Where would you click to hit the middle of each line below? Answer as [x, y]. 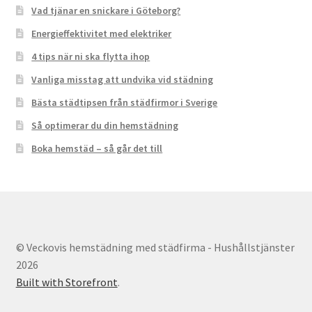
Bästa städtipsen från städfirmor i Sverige [125, 103]
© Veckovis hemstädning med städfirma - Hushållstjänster [155, 248]
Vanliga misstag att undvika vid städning [123, 80]
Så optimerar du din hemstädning [105, 126]
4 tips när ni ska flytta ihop [91, 57]
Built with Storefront [67, 282]
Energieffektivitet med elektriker [102, 34]
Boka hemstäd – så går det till [97, 149]
